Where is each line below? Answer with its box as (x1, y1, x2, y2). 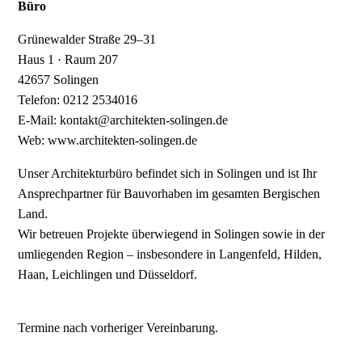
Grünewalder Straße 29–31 (18, 32, 157, 47)
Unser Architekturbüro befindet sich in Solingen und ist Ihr (18, 166, 318, 181)
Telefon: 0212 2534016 (18, 93, 138, 107)
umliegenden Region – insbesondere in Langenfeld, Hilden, (18, 247, 322, 262)
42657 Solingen (18, 73, 99, 87)
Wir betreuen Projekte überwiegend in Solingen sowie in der (18, 227, 326, 242)
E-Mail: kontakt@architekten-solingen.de (18, 113, 229, 128)
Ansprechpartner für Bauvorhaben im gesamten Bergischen (18, 187, 321, 201)
